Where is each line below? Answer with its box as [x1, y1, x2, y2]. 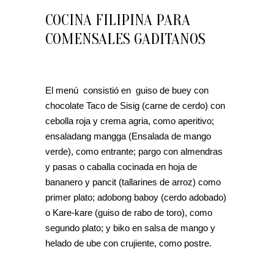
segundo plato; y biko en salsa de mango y [45, 222, 215, 233]
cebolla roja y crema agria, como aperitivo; [45, 115, 214, 126]
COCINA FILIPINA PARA [45, 10, 190, 29]
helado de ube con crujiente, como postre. [45, 237, 212, 248]
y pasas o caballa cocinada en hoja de [45, 161, 197, 172]
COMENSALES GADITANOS [45, 29, 206, 48]
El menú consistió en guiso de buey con [45, 84, 209, 95]
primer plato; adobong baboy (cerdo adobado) [45, 191, 226, 202]
